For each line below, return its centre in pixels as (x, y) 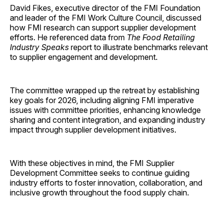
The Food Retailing (161, 38)
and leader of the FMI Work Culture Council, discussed (106, 18)
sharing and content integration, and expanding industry (108, 120)
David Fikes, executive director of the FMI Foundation (105, 8)
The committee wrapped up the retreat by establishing (105, 91)
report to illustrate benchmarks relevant (138, 47)
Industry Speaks (39, 47)
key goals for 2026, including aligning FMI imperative (102, 100)
